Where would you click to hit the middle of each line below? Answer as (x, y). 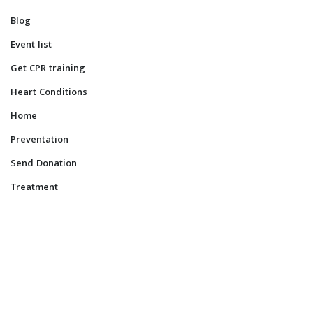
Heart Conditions (49, 93)
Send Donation (44, 164)
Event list (31, 45)
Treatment (34, 188)
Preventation (39, 140)
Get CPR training (48, 69)
